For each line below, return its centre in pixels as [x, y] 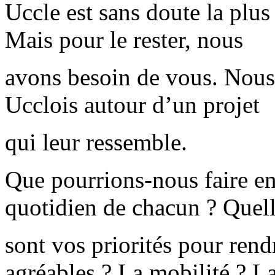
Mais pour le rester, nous [124, 40]
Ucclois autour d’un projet [132, 105]
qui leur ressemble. [96, 142]
